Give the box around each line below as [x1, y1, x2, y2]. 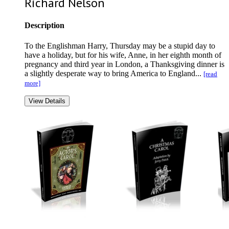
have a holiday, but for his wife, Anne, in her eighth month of [25, 50, 221, 59]
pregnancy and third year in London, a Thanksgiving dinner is [25, 59, 224, 68]
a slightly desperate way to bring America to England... [25, 68, 203, 78]
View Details [29, 97, 65, 105]
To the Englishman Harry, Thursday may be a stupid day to [25, 41, 215, 50]
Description [25, 21, 64, 30]
